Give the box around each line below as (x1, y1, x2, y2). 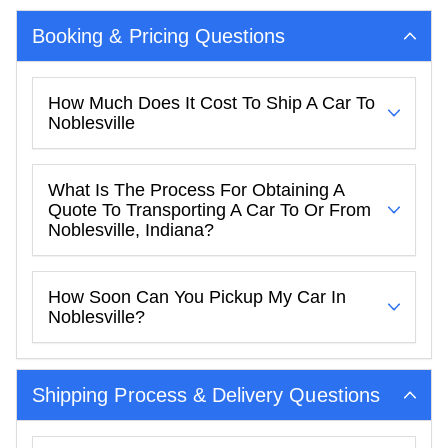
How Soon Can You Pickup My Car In (48, 286, 346, 307)
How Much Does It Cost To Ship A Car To (48, 92, 375, 113)
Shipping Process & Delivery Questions (32, 383, 380, 406)
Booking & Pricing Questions (32, 24, 286, 47)
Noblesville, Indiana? (48, 219, 214, 240)
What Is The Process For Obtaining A (48, 179, 345, 200)
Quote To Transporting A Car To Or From (48, 199, 371, 220)
